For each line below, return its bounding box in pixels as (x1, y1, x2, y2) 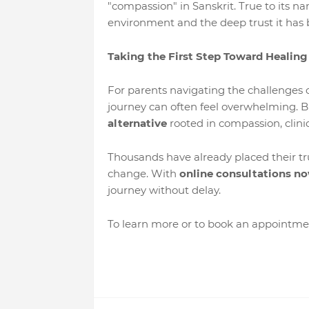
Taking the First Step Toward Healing (107, 50, 308, 63)
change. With (107, 167, 179, 180)
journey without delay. (107, 183, 221, 197)
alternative (107, 117, 167, 130)
